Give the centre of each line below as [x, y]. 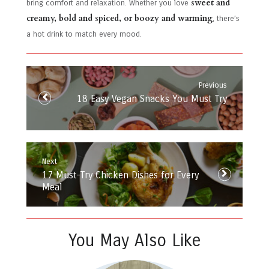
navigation [55, 77]
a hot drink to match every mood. [84, 34]
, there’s [226, 18]
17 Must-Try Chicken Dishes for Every [120, 175]
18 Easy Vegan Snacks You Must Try [152, 99]
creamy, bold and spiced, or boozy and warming [119, 18]
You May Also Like [134, 240]
